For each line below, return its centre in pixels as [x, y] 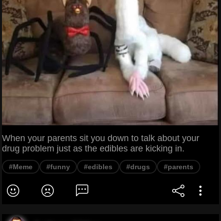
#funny [58, 166]
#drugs [138, 166]
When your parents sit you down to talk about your [101, 138]
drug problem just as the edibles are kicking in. [93, 148]
